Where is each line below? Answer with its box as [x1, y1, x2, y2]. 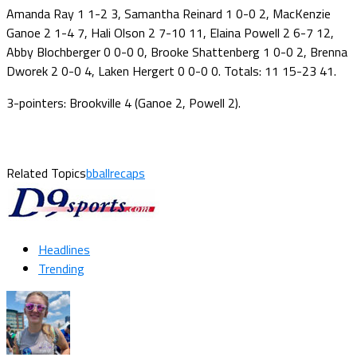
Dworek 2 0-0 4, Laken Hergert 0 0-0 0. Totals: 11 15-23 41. [6, 61, 336, 80]
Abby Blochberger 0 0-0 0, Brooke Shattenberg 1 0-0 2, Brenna [6, 41, 347, 61]
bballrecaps [86, 163, 145, 182]
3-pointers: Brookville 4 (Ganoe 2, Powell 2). [6, 92, 241, 112]
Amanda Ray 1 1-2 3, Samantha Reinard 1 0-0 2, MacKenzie [6, 3, 331, 23]
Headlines [38, 239, 90, 259]
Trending [38, 258, 84, 278]
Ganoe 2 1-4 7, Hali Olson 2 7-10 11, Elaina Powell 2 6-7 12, [6, 22, 334, 42]
